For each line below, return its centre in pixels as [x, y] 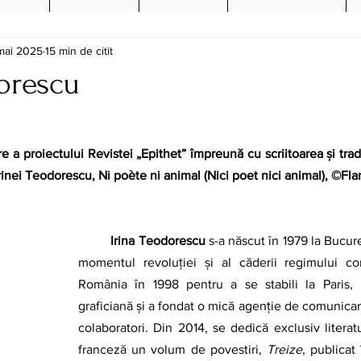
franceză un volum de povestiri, [172, 349]
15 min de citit [79, 50]
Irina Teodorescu [158, 241]
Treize [284, 349]
